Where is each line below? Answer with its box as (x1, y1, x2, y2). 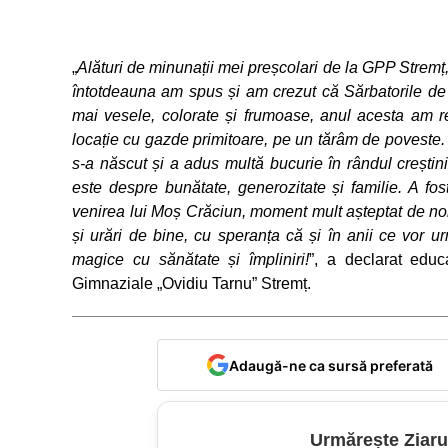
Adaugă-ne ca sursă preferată (228, 356, 433, 374)
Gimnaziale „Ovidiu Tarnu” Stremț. (72, 274, 311, 292)
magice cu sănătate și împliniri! (72, 250, 309, 268)
